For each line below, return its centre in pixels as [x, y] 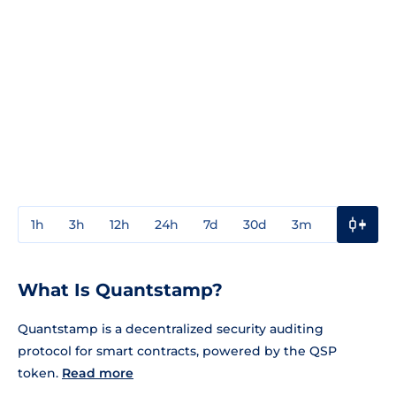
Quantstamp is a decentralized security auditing [171, 328]
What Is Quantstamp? [120, 289]
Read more [98, 373]
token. [40, 373]
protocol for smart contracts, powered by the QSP [177, 350]
